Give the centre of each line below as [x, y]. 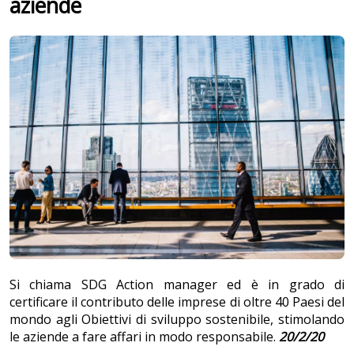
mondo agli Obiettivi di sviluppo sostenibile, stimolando [177, 320]
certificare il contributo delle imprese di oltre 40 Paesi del [177, 302]
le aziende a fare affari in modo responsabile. [144, 337]
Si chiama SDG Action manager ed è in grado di [177, 285]
